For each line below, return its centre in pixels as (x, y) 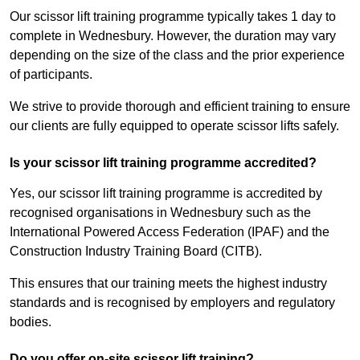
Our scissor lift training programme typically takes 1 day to (173, 17)
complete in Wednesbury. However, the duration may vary (173, 36)
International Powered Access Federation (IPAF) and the (170, 232)
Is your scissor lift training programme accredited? (163, 163)
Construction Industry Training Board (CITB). (136, 252)
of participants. (51, 75)
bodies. (31, 322)
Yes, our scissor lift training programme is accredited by (166, 194)
